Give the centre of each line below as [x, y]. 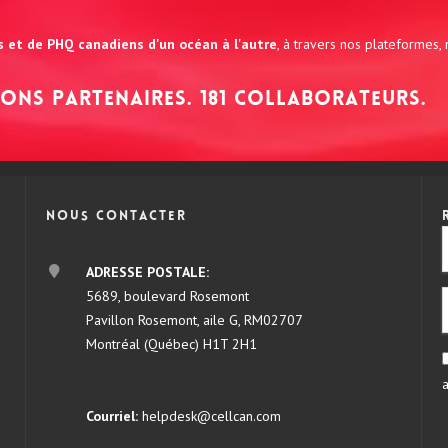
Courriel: [113, 416]
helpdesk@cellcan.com [211, 416]
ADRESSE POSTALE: [147, 272]
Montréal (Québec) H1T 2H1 [171, 344]
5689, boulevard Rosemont [167, 296]
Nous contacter [116, 217]
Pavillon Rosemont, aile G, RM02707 [194, 320]
